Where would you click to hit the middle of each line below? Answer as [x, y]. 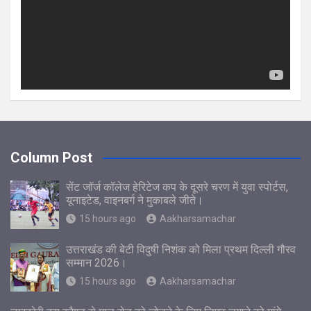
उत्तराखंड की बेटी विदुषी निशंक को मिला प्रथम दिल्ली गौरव [181, 249]
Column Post [51, 157]
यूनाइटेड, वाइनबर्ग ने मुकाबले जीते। [135, 200]
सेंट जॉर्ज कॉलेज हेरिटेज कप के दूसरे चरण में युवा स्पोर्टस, [177, 187]
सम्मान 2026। [96, 262]
